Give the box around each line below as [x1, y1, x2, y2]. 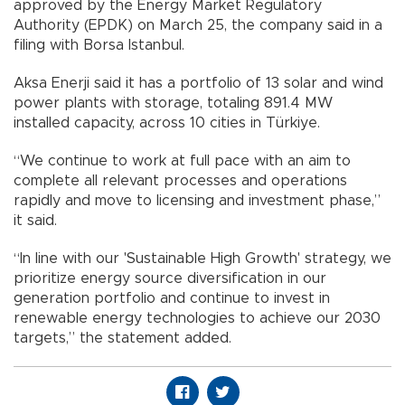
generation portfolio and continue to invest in [14, 291, 330, 306]
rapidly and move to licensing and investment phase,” [14, 193, 381, 209]
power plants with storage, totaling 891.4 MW [14, 96, 333, 111]
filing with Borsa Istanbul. [14, 38, 184, 53]
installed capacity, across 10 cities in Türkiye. [14, 116, 320, 131]
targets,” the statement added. [14, 331, 231, 346]
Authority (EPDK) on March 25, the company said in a [14, 18, 382, 33]
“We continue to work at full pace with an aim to [14, 154, 351, 169]
